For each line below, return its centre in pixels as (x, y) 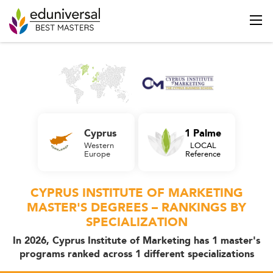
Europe (97, 153)
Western (99, 145)
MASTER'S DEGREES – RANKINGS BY (136, 207)
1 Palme (203, 133)
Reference (203, 153)
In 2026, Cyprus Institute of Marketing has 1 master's (136, 241)
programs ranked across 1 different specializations (136, 254)
